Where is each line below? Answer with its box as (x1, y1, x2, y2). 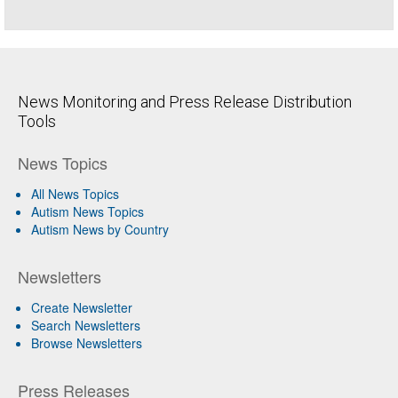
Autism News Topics (31, 203, 144, 221)
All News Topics (31, 185, 119, 203)
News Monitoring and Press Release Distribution (18, 92, 352, 112)
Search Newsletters (31, 316, 140, 335)
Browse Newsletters (31, 334, 142, 353)
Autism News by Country (31, 220, 169, 239)
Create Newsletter (31, 298, 132, 317)
